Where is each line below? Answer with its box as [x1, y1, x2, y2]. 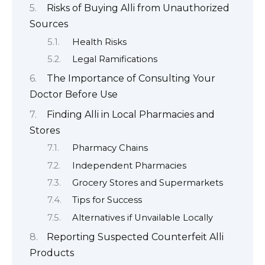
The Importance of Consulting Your [47, 73, 215, 85]
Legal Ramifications [72, 53, 157, 64]
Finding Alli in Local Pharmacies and [47, 108, 215, 120]
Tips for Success [72, 195, 142, 206]
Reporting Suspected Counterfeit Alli [47, 231, 224, 243]
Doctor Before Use [30, 89, 118, 101]
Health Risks [72, 36, 127, 47]
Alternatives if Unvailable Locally [72, 212, 213, 223]
